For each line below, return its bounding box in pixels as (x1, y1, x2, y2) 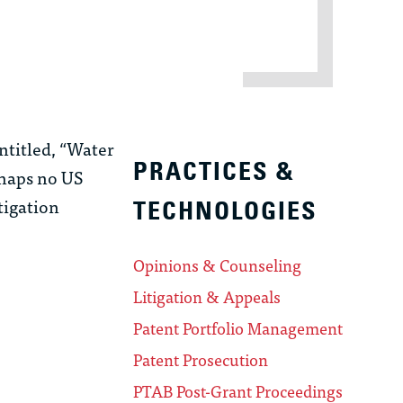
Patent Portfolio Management (133, 315, 344, 342)
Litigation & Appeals (133, 283, 282, 310)
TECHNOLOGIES (133, 195, 318, 228)
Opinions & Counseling (133, 252, 302, 279)
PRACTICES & (133, 156, 296, 188)
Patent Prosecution (133, 346, 269, 373)
